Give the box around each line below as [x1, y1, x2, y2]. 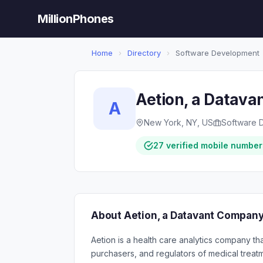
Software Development [173, 48, 259, 58]
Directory [127, 48, 161, 58]
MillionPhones [38, 12, 114, 26]
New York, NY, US [144, 117, 213, 127]
